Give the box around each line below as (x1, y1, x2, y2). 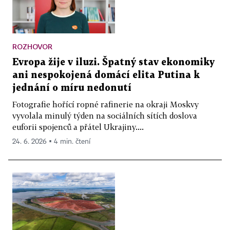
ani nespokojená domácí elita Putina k (12, 70, 200, 80)
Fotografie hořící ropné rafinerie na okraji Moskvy (12, 99, 199, 109)
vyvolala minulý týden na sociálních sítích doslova (12, 110, 197, 120)
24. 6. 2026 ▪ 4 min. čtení (12, 138, 90, 145)
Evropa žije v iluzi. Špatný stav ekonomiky (12, 57, 215, 67)
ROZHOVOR (12, 42, 52, 51)
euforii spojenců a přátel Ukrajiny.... (12, 122, 144, 131)
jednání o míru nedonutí (12, 83, 131, 92)
